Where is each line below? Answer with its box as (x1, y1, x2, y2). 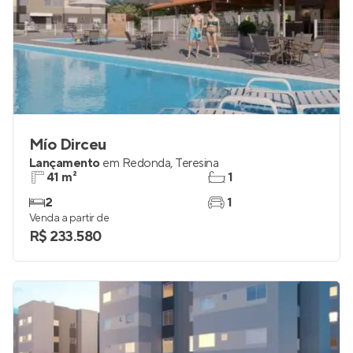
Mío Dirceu (29, 135, 106, 155)
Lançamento (29, 155, 100, 171)
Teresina (175, 155, 219, 171)
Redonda (121, 155, 171, 171)
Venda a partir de (29, 211, 110, 225)
